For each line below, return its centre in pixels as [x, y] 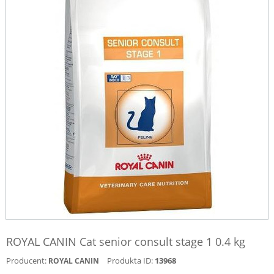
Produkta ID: [130, 261]
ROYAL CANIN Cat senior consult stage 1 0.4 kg [126, 242]
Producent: [26, 261]
